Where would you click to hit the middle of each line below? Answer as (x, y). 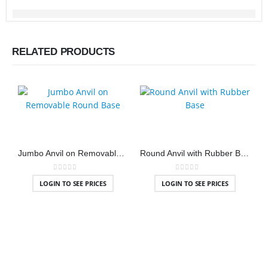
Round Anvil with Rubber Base (245, 154)
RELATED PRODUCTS (64, 52)
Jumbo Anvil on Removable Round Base (120, 154)
